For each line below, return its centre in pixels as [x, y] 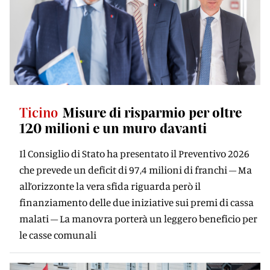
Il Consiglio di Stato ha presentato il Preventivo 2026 [134, 153]
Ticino [39, 112]
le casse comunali [58, 235]
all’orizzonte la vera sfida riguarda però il [110, 186]
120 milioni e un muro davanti [113, 128]
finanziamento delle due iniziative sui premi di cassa [137, 202]
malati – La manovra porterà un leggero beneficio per [138, 218]
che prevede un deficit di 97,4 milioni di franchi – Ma [136, 170]
